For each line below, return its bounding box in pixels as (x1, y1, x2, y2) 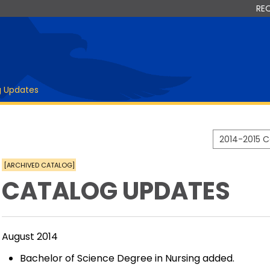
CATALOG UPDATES (2, 174, 230, 208)
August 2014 (2, 230, 60, 243)
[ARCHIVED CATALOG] (3, 160, 75, 169)
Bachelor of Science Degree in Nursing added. (20, 251, 234, 265)
